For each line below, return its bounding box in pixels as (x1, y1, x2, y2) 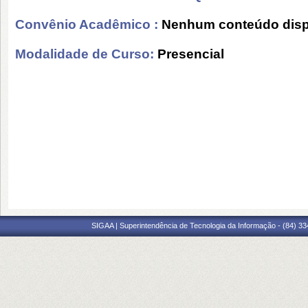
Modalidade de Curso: (15, 46, 157, 61)
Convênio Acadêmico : (15, 16, 162, 32)
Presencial (157, 46, 224, 61)
